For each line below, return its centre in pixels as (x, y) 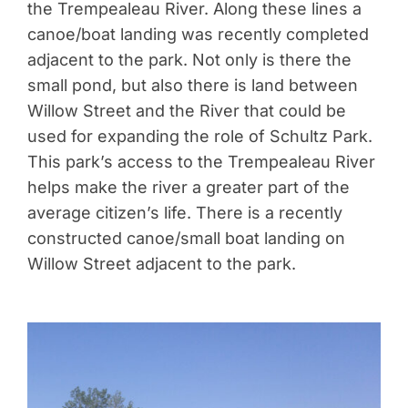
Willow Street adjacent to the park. (161, 263)
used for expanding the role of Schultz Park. (199, 136)
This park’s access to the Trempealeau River (201, 161)
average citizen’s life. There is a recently (184, 212)
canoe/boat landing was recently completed (198, 34)
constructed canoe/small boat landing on (186, 238)
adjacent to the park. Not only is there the (189, 59)
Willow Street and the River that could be (186, 110)
